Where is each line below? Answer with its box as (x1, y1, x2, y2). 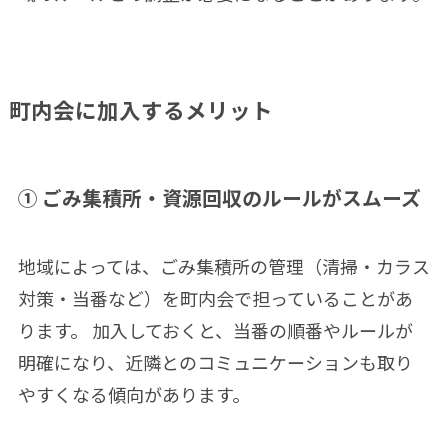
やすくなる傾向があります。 (17, 381, 250, 408)
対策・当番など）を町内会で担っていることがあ (17, 285, 413, 312)
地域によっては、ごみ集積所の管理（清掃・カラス (17, 253, 430, 280)
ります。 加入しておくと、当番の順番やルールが (17, 317, 413, 344)
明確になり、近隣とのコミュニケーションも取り (17, 349, 413, 376)
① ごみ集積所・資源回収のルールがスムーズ (17, 182, 421, 212)
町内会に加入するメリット (8, 93, 273, 125)
